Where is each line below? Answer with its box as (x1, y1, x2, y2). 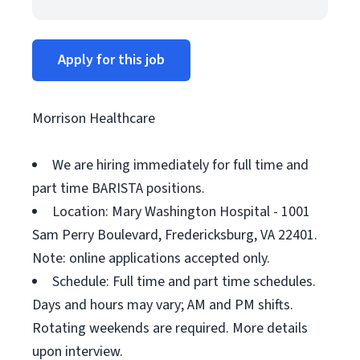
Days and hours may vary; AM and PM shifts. (32, 295, 293, 315)
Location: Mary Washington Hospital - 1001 (52, 202, 310, 222)
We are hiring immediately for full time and (52, 155, 309, 175)
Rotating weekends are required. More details (32, 318, 308, 338)
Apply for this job (58, 50, 165, 70)
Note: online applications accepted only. (32, 248, 270, 268)
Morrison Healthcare (32, 108, 155, 129)
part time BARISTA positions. (32, 178, 205, 198)
